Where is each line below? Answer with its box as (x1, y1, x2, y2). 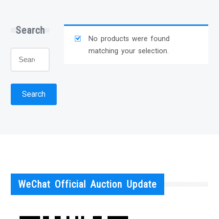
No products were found (88, 34, 170, 43)
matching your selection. (88, 46, 169, 55)
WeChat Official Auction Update (18, 178, 157, 190)
